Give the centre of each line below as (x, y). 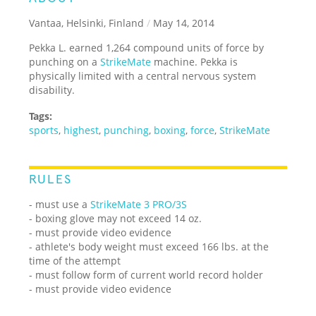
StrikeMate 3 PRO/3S (139, 204)
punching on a (65, 61)
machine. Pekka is (195, 61)
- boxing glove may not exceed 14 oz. (116, 218)
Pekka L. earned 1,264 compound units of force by (147, 47)
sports (44, 130)
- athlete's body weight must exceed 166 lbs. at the (149, 246)
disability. (52, 90)
